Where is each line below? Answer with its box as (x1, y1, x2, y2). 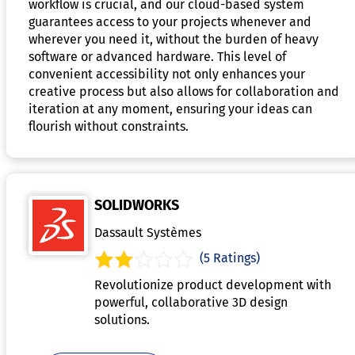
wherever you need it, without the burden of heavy (29, 31, 319, 47)
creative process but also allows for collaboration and (29, 83, 339, 99)
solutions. (94, 311, 150, 327)
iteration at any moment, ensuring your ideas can (29, 101, 312, 116)
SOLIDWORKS (94, 196, 179, 214)
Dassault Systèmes (94, 224, 201, 240)
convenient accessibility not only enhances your (29, 66, 305, 82)
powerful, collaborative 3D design (94, 294, 288, 310)
